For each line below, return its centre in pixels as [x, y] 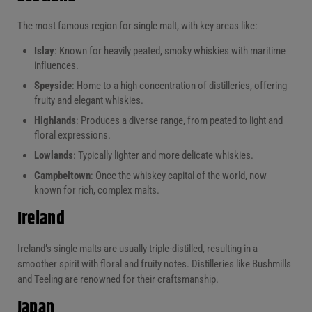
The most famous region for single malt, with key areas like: [137, 25]
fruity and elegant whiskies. [88, 100]
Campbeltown [62, 175]
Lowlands [53, 155]
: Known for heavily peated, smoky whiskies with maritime [170, 50]
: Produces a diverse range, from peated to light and [179, 120]
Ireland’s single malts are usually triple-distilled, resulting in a [137, 249]
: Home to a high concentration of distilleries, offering [179, 85]
